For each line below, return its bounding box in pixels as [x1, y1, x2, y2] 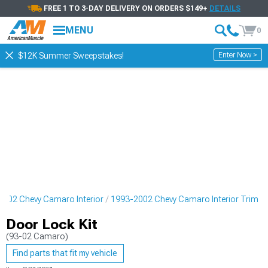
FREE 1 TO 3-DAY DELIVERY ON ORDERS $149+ [44, 4, 209, 13]
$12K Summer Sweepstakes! [18, 51, 124, 60]
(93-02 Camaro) [6, 232, 68, 241]
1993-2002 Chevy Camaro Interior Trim [111, 194, 258, 204]
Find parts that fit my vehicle [13, 248, 117, 258]
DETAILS [209, 4, 240, 13]
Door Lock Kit [6, 216, 98, 233]
